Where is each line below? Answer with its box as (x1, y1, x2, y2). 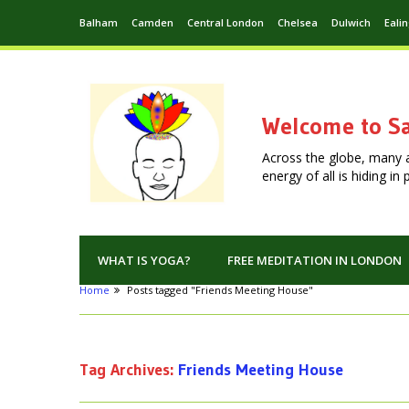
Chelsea (278, 16, 318, 29)
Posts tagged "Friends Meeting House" (127, 283, 313, 298)
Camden (131, 16, 173, 29)
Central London (187, 16, 264, 29)
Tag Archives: (79, 360, 178, 381)
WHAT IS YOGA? (98, 252, 191, 269)
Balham (79, 16, 118, 29)
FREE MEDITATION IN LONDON (227, 252, 402, 269)
